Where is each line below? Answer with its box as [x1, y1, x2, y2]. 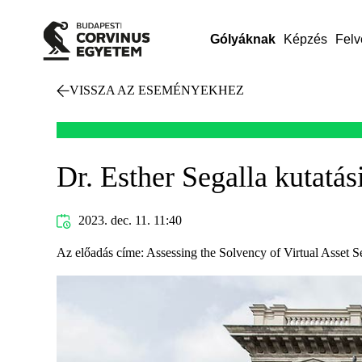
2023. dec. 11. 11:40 [74, 213, 182, 227]
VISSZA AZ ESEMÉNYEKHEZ [69, 83, 244, 97]
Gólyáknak [209, 32, 276, 46]
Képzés [283, 32, 327, 46]
